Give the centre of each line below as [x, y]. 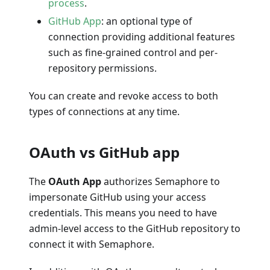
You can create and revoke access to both [124, 96]
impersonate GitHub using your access [118, 197]
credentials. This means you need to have [123, 212]
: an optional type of [147, 21]
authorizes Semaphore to [161, 181]
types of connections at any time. [104, 111]
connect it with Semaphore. [92, 244]
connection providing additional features [142, 36]
